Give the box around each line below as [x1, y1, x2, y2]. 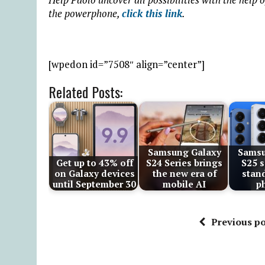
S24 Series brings [146, 156, 223, 169]
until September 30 [53, 177, 137, 190]
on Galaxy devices [54, 167, 135, 179]
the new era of [152, 167, 216, 179]
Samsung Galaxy [147, 146, 221, 158]
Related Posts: [49, 80, 122, 102]
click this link [122, 6, 182, 20]
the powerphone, [49, 6, 122, 20]
